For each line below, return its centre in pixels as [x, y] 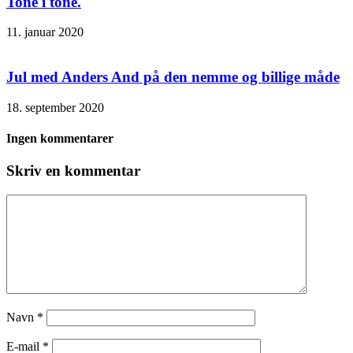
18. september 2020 [55, 107]
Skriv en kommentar [73, 171]
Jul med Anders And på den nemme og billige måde [173, 77]
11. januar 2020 [45, 32]
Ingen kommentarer [60, 139]
